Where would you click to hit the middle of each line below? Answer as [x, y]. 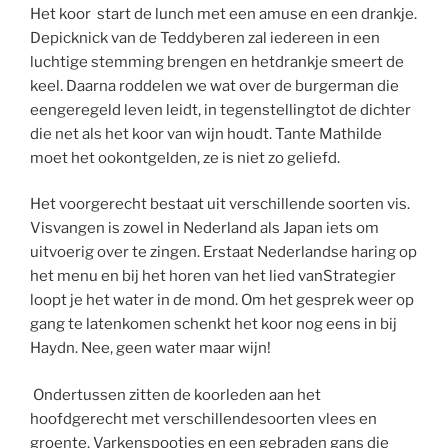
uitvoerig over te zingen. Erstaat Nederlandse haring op [223, 252]
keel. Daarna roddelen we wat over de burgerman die [214, 85]
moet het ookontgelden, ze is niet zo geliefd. [186, 157]
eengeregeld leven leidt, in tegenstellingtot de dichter [220, 109]
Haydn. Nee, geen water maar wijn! [150, 348]
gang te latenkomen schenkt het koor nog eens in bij [213, 324]
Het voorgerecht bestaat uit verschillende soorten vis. [220, 204]
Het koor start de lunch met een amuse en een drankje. [223, 13]
